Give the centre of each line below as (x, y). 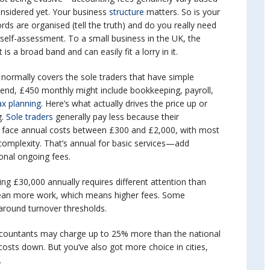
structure (125, 12)
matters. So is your (182, 12)
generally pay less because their (116, 117)
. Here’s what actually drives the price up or (124, 103)
